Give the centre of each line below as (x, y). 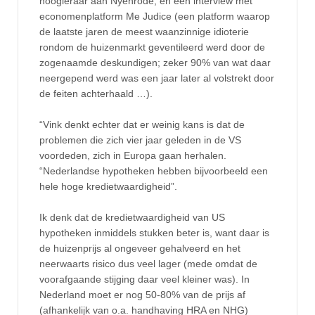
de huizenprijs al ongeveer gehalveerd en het (140, 249)
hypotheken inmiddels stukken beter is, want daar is (154, 233)
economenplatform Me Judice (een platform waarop (155, 16)
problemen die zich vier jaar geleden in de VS (140, 140)
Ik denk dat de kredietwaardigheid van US (132, 218)
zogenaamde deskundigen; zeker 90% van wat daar (155, 62)
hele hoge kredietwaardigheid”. (108, 186)
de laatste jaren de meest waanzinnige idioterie (144, 31)
